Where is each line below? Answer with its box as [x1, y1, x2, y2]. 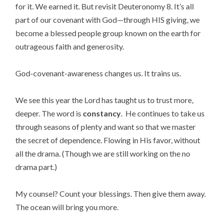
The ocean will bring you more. [15, 202, 119, 212]
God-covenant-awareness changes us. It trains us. [15, 68, 183, 78]
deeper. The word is [15, 108, 83, 118]
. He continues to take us [121, 108, 205, 118]
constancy [83, 108, 121, 118]
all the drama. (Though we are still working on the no [15, 148, 191, 158]
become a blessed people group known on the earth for [15, 28, 201, 38]
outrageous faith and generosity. [15, 41, 124, 51]
